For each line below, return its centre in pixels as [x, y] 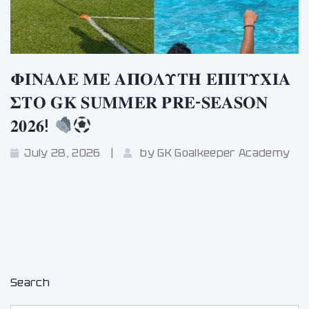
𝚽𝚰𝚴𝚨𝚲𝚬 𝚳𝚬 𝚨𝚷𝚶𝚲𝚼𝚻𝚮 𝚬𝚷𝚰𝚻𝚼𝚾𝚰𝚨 [151, 79]
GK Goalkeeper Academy [224, 152]
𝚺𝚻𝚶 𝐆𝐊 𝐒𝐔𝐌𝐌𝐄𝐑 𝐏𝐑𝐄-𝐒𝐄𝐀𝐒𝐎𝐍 [139, 102]
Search [30, 282]
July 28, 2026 [62, 152]
